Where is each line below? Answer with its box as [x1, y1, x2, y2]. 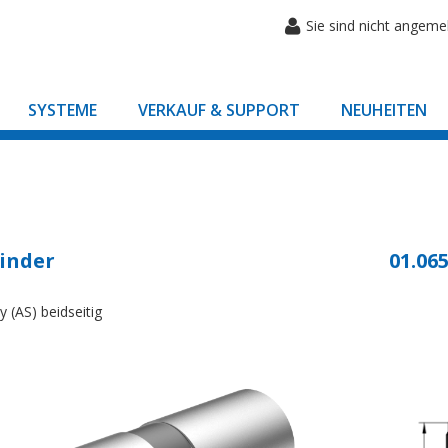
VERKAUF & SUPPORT [138, 99, 300, 121]
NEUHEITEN [341, 99, 427, 121]
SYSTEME [28, 99, 97, 121]
